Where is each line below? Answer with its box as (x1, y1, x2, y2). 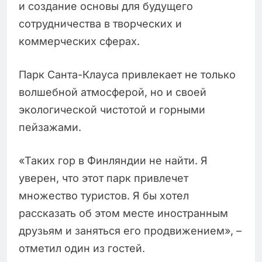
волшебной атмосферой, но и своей (19, 86, 206, 99)
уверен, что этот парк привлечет (19, 172, 188, 185)
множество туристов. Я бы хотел (19, 189, 189, 202)
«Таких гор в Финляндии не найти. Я (19, 154, 208, 167)
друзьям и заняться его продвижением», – (19, 225, 242, 237)
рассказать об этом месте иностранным (19, 207, 228, 220)
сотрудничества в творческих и (19, 18, 182, 30)
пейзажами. (19, 121, 81, 134)
